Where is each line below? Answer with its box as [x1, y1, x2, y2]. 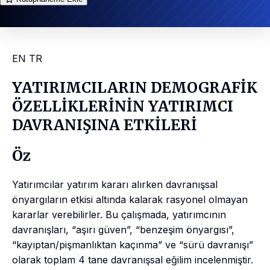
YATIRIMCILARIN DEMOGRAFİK [12, 78, 257, 98]
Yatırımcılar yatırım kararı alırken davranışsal [12, 178, 218, 190]
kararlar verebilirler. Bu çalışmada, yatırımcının [12, 208, 226, 221]
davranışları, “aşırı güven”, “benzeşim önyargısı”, [12, 223, 234, 236]
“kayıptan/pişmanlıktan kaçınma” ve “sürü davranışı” [12, 238, 253, 251]
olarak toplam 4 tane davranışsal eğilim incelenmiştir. [12, 253, 253, 266]
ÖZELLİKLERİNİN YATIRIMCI [12, 97, 233, 116]
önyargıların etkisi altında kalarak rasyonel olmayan [12, 193, 248, 206]
